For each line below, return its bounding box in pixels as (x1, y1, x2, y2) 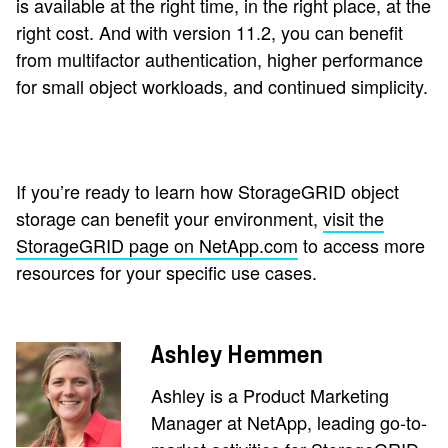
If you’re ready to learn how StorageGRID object (16, 178, 399, 204)
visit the (323, 205, 384, 231)
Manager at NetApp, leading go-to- (151, 409, 427, 435)
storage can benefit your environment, (16, 205, 323, 231)
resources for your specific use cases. (16, 259, 317, 285)
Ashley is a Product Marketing (151, 382, 389, 408)
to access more (298, 232, 425, 258)
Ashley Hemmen (151, 343, 324, 367)
